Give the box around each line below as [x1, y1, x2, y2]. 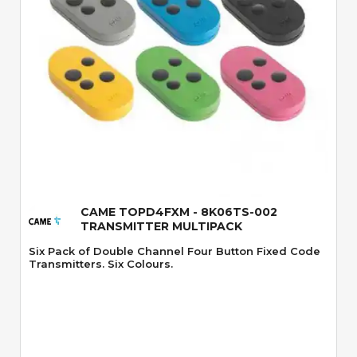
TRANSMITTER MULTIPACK [80, 219, 242, 233]
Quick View [134, 134, 223, 148]
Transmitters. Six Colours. [29, 257, 173, 270]
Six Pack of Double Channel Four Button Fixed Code [29, 245, 320, 257]
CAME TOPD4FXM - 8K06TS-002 [80, 205, 277, 219]
